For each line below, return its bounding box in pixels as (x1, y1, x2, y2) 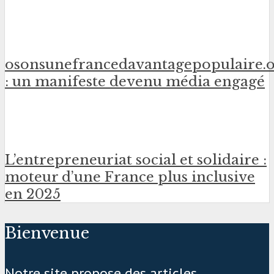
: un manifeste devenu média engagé (5, 73, 265, 91)
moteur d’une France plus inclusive (5, 168, 255, 185)
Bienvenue (5, 223, 89, 243)
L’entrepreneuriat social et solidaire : (5, 150, 267, 168)
